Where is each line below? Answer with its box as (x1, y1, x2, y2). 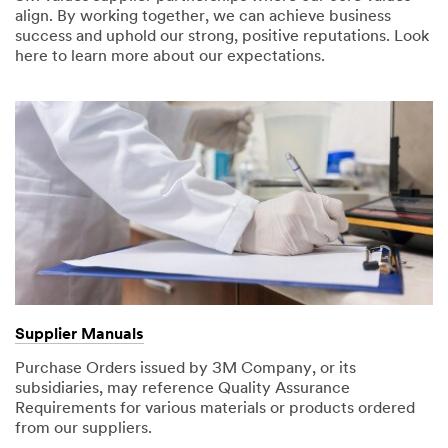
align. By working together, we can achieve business (15, 9, 391, 26)
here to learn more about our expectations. (15, 49, 325, 66)
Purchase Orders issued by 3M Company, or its (15, 361, 356, 378)
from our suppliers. (15, 421, 152, 438)
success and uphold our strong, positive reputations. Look (15, 29, 429, 46)
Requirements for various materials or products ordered (15, 401, 415, 418)
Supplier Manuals (15, 327, 144, 344)
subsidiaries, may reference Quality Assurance (15, 381, 350, 398)
